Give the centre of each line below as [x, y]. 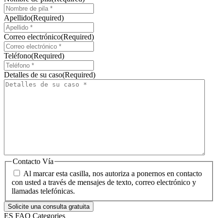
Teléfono [18, 55]
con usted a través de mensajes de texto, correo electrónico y [104, 182]
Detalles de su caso [33, 74]
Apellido [17, 18]
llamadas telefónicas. [43, 191]
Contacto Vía [33, 161]
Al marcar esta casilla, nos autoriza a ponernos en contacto [113, 174]
